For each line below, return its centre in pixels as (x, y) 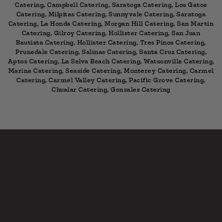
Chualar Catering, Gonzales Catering (111, 89)
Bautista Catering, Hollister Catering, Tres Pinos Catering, (111, 42)
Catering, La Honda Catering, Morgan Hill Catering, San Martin (111, 24)
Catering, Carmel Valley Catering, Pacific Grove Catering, (111, 80)
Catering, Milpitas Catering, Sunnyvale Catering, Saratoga (111, 14)
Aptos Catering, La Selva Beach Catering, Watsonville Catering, (111, 61)
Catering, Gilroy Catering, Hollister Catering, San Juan (111, 33)
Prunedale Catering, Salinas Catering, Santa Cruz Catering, (111, 52)
